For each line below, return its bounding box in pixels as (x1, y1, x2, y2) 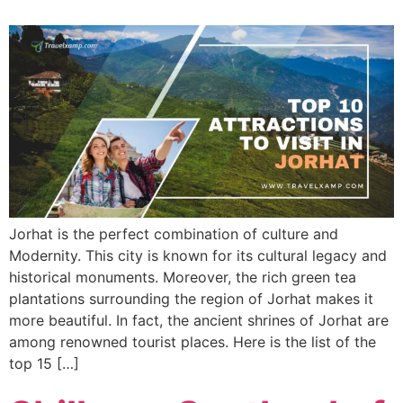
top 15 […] (9, 354, 79, 372)
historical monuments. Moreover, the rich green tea (9, 267, 356, 286)
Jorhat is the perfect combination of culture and (9, 224, 338, 243)
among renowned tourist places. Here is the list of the (9, 332, 376, 351)
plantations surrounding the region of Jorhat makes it (9, 289, 373, 308)
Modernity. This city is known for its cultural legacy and (9, 246, 387, 264)
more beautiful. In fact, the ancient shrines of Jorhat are (9, 310, 389, 329)
